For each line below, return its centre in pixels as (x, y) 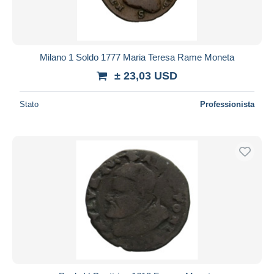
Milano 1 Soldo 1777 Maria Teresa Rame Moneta (137, 57)
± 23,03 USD (146, 76)
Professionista (227, 104)
